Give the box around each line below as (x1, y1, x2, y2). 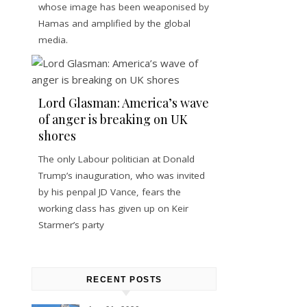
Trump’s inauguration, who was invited (38, 169, 205, 182)
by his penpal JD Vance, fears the (38, 186, 181, 199)
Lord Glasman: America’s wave (38, 95, 209, 112)
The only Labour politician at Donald (38, 153, 195, 166)
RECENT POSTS (86, 275, 162, 285)
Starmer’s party (38, 219, 104, 232)
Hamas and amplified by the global (38, 17, 191, 30)
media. (38, 34, 68, 47)
